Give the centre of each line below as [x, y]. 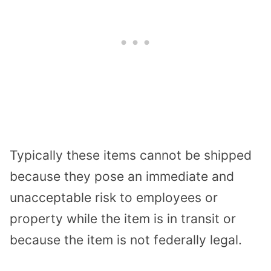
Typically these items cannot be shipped [131, 155]
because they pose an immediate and [122, 176]
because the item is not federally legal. [126, 240]
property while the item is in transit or [123, 218]
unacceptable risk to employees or [114, 197]
